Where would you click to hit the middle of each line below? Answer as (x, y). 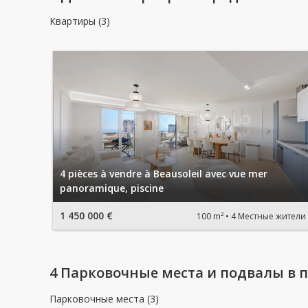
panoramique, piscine (112, 188)
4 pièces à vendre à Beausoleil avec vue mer (164, 174)
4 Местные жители (268, 216)
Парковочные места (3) (104, 299)
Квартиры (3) (80, 21)
